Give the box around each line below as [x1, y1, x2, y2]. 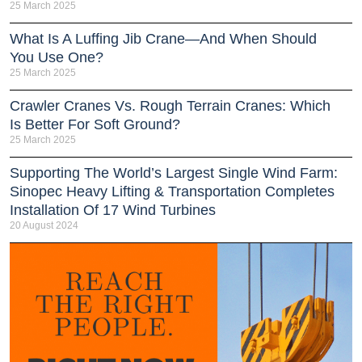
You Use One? [10, 48, 103, 65]
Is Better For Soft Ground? [10, 116, 180, 133]
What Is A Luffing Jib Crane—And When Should [10, 30, 317, 47]
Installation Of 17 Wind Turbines [10, 201, 216, 218]
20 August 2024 [10, 219, 78, 231]
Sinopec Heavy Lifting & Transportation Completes [10, 183, 335, 200]
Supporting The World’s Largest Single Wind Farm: [10, 164, 338, 181]
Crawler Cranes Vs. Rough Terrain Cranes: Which [10, 97, 330, 114]
